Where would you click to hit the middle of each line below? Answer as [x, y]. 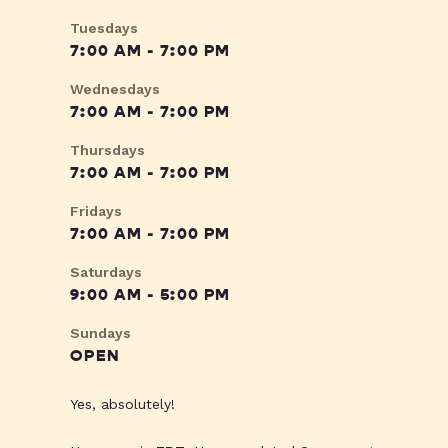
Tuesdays [104, 28]
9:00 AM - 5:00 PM [150, 295]
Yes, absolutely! [122, 404]
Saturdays [106, 272]
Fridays [96, 211]
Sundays [100, 333]
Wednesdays [115, 89]
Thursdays [107, 150]
